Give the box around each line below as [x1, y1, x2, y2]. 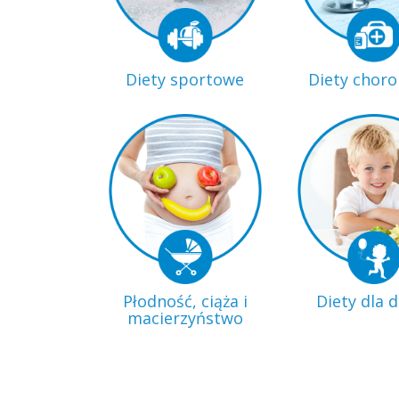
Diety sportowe [126, 68, 245, 90]
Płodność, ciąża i [122, 289, 248, 312]
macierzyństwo [126, 306, 243, 329]
